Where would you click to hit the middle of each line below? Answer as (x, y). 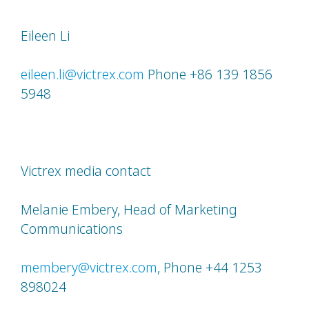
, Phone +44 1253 (210, 268)
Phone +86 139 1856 (208, 74)
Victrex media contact (86, 171)
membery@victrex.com (89, 268)
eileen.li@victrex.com (82, 74)
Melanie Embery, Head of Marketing (129, 210)
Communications (72, 229)
